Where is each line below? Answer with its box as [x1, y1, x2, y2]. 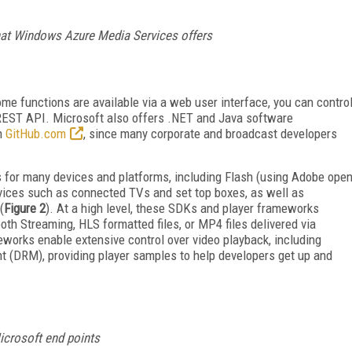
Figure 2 [4, 200, 46, 216]
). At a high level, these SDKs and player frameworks [46, 200, 319, 216]
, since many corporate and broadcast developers [83, 125, 337, 141]
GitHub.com [5, 125, 66, 141]
